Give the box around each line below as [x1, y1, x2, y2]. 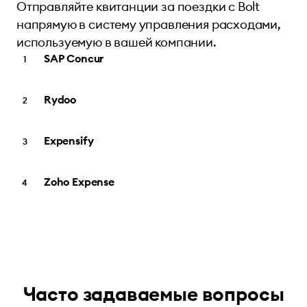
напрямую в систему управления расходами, [16, 16, 281, 32]
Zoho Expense [44, 174, 114, 188]
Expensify [44, 133, 94, 147]
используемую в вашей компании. [16, 34, 217, 50]
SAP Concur [44, 51, 104, 65]
